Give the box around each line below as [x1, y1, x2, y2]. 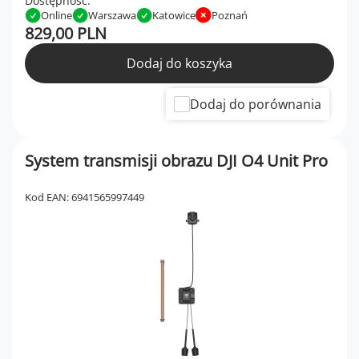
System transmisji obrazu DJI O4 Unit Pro [25, 150, 328, 172]
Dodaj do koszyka [127, 54, 232, 73]
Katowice [152, 8, 196, 23]
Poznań [212, 8, 248, 23]
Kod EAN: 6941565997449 [25, 190, 144, 205]
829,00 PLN [25, 22, 107, 45]
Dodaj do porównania [190, 95, 321, 114]
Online [41, 8, 72, 23]
